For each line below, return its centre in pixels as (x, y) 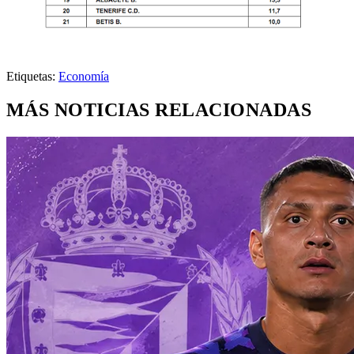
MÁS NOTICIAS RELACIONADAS (159, 109)
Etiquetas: (31, 76)
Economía (84, 76)
